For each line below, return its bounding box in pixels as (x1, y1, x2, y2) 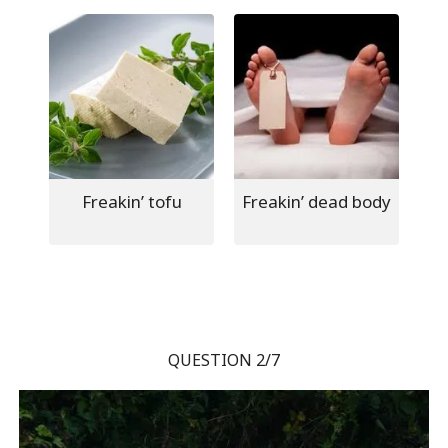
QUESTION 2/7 (168, 348, 280, 371)
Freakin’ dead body (242, 189, 391, 213)
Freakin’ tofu (81, 189, 182, 213)
